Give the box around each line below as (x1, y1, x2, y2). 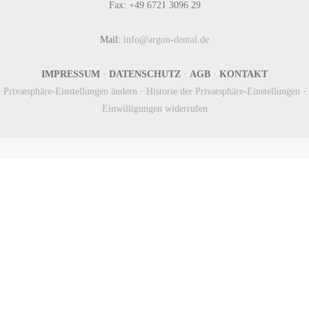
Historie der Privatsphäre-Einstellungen (146, 86, 300, 97)
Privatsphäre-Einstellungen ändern (3, 86, 137, 97)
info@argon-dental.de (123, 34, 209, 46)
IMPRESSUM (41, 68, 100, 80)
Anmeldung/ (99, 276, 210, 298)
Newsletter (105, 251, 204, 273)
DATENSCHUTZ (109, 68, 181, 80)
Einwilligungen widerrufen (101, 103, 208, 114)
